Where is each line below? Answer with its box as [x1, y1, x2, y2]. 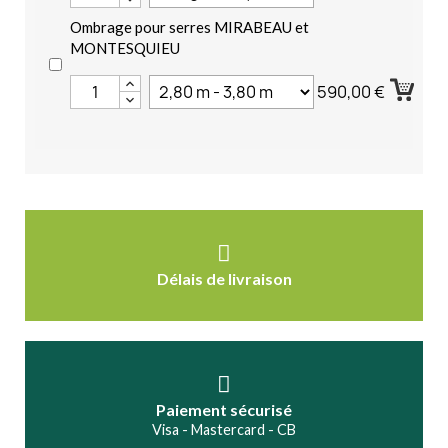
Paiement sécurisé [156, 399, 292, 419]
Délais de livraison [156, 268, 292, 288]
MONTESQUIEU [70, 38, 180, 57]
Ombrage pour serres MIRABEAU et [70, 17, 309, 36]
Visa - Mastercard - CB [152, 420, 296, 438]
